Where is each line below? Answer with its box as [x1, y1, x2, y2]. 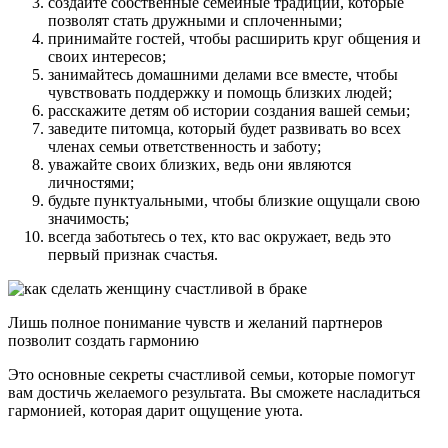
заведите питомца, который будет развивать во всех [48, 119, 401, 137]
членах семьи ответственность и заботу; [48, 137, 321, 155]
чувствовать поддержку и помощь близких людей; [48, 83, 392, 101]
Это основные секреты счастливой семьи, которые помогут [8, 365, 415, 383]
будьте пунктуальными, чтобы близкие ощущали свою [48, 191, 420, 209]
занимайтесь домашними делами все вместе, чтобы [48, 65, 398, 83]
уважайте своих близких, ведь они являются [48, 155, 351, 173]
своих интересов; [48, 47, 166, 65]
